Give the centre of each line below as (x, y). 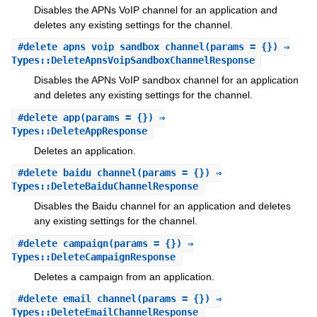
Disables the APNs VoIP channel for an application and (155, 10)
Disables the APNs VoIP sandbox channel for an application (166, 80)
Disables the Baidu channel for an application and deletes (162, 206)
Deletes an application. (85, 150)
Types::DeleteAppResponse (79, 131)
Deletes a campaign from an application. (124, 276)
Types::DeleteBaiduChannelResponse (104, 186)
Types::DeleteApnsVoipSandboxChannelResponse (133, 60)
